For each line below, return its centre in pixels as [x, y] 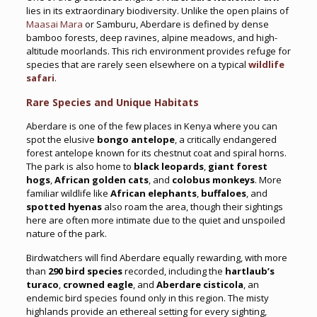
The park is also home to [80, 166]
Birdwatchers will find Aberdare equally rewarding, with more [156, 258]
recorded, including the [173, 271]
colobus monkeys [213, 180]
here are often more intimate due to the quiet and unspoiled [155, 220]
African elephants [153, 193]
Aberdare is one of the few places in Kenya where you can [151, 126]
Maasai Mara [54, 24]
